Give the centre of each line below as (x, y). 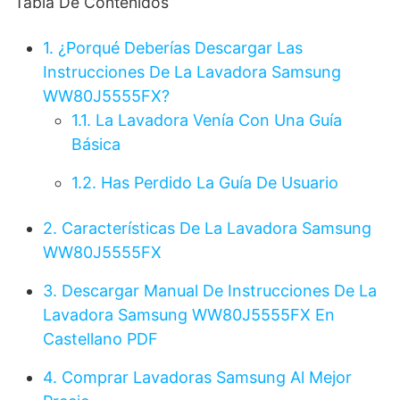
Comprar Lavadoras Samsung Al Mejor (204, 378)
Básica (96, 145)
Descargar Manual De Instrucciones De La (217, 291)
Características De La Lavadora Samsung (214, 229)
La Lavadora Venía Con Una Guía (217, 121)
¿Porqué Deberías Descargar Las (178, 48)
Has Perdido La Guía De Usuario (217, 183)
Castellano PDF (100, 339)
